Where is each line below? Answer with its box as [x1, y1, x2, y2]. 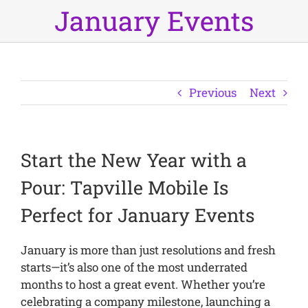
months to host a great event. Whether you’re [20, 276, 265, 292]
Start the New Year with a [21, 147, 247, 172]
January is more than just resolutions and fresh [20, 241, 276, 258]
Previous [189, 84, 236, 100]
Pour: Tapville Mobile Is [21, 175, 228, 199]
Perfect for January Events [21, 202, 254, 227]
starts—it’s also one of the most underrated [20, 258, 247, 275]
